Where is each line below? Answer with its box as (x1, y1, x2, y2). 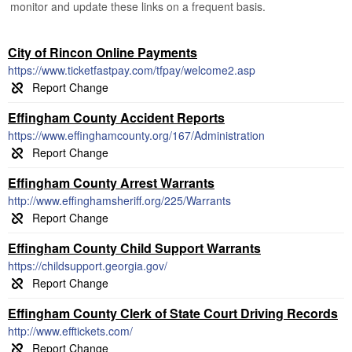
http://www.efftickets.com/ (8, 323, 133, 339)
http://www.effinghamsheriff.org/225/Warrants (8, 192, 231, 208)
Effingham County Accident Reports (8, 108, 225, 126)
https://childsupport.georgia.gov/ (8, 258, 167, 273)
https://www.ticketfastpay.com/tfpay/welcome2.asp (8, 62, 255, 78)
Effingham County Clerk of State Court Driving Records (8, 304, 338, 322)
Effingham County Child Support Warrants (8, 239, 261, 257)
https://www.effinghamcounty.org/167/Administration (8, 127, 265, 143)
